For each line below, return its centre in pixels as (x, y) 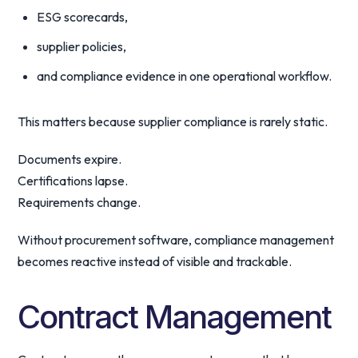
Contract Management (175, 317)
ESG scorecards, (83, 17)
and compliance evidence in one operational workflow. (185, 76)
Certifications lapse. (73, 181)
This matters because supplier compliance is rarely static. (173, 121)
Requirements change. (80, 202)
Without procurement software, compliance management (176, 240)
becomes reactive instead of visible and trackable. (155, 261)
